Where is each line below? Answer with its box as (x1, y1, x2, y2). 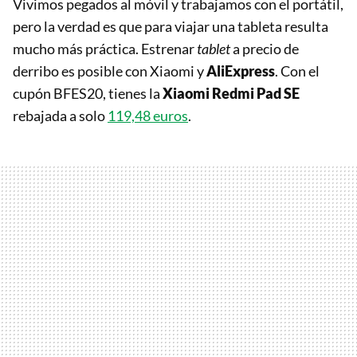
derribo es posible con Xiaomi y (13, 62, 206, 80)
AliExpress (206, 62, 275, 80)
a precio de (233, 40, 299, 58)
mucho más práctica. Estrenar (13, 40, 197, 58)
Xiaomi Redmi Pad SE (163, 84, 300, 103)
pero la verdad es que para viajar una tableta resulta (13, 18, 328, 36)
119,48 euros (108, 107, 188, 125)
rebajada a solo (13, 107, 108, 125)
